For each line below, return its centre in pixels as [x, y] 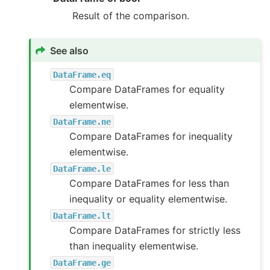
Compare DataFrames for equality [147, 89]
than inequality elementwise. [134, 246]
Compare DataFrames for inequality [151, 137]
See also [70, 50]
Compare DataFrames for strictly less [155, 231]
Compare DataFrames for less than [149, 184]
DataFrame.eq [82, 74]
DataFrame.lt [82, 215]
